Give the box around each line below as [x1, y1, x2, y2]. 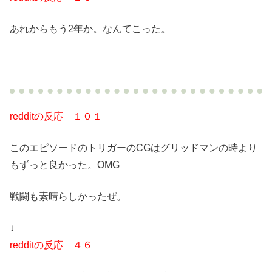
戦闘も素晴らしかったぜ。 [10, 191, 126, 202]
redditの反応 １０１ [10, 110, 102, 121]
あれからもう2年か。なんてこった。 [10, 23, 171, 34]
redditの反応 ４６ [10, 239, 92, 250]
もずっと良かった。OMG [10, 159, 120, 170]
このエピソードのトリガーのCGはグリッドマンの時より [10, 142, 257, 153]
